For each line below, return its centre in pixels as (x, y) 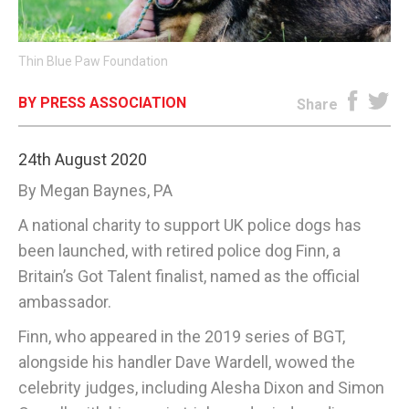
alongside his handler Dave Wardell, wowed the (187, 362)
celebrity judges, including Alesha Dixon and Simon (201, 387)
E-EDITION (204, 33)
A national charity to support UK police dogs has (190, 225)
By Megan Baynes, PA (95, 190)
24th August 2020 (83, 159)
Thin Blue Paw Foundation (93, 61)
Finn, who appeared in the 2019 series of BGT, (182, 336)
